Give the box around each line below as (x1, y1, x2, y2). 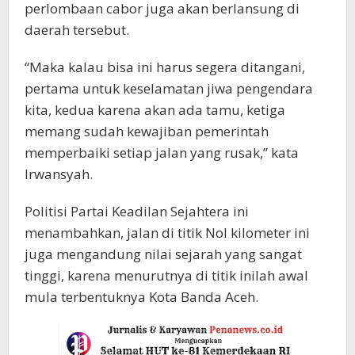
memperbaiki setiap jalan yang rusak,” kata (25, 143, 299, 162)
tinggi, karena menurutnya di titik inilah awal (25, 265, 308, 284)
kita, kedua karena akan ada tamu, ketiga (25, 100, 285, 119)
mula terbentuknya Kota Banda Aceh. (25, 287, 258, 306)
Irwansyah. (25, 164, 93, 183)
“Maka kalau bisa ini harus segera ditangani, (25, 57, 305, 76)
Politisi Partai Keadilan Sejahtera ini (25, 201, 249, 220)
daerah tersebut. (25, 20, 129, 39)
